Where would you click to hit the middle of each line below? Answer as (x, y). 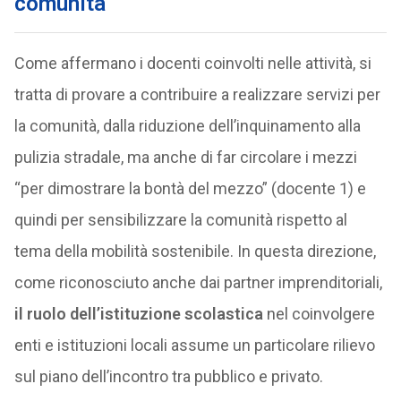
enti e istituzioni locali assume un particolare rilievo (194, 345)
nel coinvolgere (319, 314)
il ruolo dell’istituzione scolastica (138, 314)
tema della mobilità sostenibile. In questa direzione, (195, 251)
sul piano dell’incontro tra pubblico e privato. (168, 376)
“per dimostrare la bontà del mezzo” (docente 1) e (190, 188)
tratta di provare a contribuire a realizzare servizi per (197, 94)
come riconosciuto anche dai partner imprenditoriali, (198, 282)
